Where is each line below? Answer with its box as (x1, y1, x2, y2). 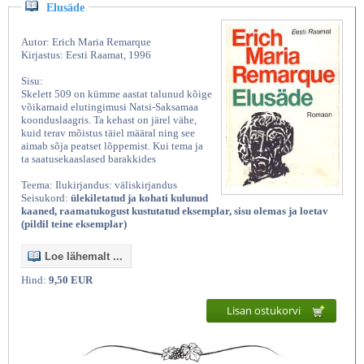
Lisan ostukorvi (227, 303, 303, 318)
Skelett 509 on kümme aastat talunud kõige (21, 88, 212, 101)
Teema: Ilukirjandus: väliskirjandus (21, 179, 177, 192)
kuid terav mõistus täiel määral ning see (21, 127, 195, 140)
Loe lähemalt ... (45, 250, 123, 263)
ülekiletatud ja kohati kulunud (71, 192, 208, 205)
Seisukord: (21, 192, 71, 205)
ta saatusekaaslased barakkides (21, 153, 156, 166)
